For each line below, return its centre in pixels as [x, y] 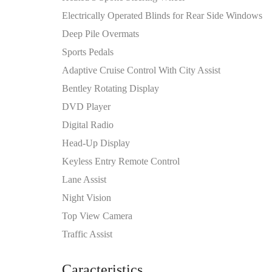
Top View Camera [97, 216]
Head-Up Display [96, 143]
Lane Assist [84, 179]
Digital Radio [88, 125]
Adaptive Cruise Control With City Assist [141, 70]
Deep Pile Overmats [100, 34]
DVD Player [86, 107]
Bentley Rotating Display [110, 88]
